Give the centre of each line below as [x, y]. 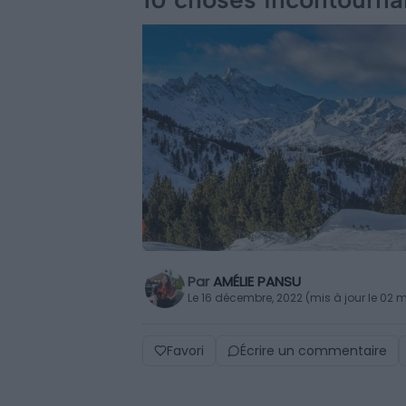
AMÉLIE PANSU [257, 281]
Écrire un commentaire [314, 351]
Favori [185, 351]
